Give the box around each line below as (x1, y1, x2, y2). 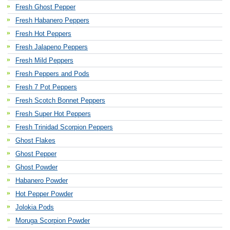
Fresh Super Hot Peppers (15, 110, 91, 118)
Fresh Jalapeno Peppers (15, 43, 88, 51)
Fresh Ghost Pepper (15, 3, 75, 11)
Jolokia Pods (15, 203, 54, 211)
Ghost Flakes (15, 137, 55, 144)
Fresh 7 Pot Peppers (15, 83, 77, 91)
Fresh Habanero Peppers (15, 16, 89, 24)
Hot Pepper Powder (15, 190, 73, 198)
